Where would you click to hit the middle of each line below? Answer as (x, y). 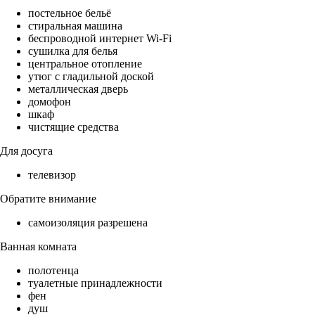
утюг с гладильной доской (91, 77)
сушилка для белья (73, 51)
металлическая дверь (78, 89)
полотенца (53, 271)
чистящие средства (73, 127)
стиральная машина (75, 26)
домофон (50, 102)
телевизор (52, 175)
